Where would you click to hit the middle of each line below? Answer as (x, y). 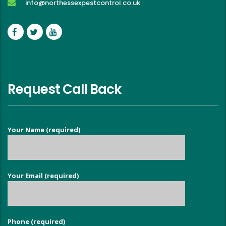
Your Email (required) (43, 176)
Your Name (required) (44, 130)
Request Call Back (65, 90)
